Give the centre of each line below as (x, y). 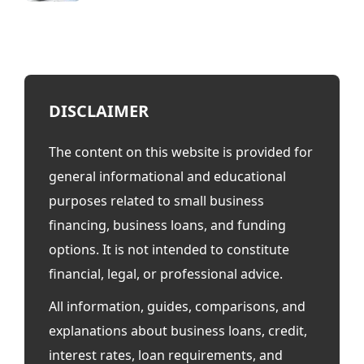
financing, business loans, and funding (167, 225)
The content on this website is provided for (181, 152)
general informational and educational (167, 177)
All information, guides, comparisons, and (177, 307)
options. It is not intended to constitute (169, 250)
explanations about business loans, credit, (178, 331)
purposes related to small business (156, 201)
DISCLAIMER (99, 111)
